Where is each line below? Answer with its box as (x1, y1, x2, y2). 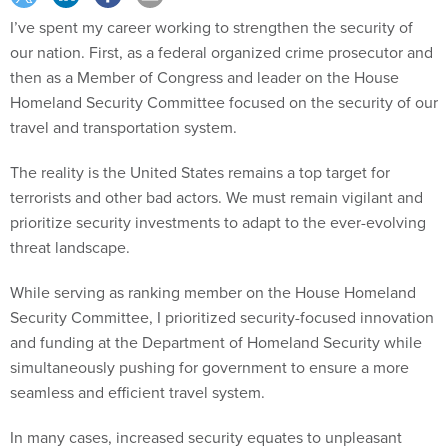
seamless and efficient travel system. (10, 381, 265, 405)
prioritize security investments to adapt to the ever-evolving (10, 211, 426, 235)
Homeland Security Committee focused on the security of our (10, 91, 438, 115)
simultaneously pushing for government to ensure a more (10, 356, 409, 380)
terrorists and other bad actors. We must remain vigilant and (10, 186, 423, 210)
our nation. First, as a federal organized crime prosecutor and (10, 41, 433, 65)
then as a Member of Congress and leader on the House (10, 66, 399, 90)
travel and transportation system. (10, 116, 241, 140)
